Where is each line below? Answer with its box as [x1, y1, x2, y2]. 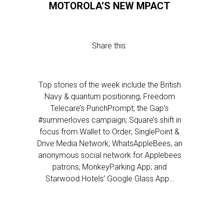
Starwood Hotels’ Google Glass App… [45, 174, 174, 183]
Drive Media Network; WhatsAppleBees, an [37, 139, 182, 148]
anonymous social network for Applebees [38, 151, 181, 160]
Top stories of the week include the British [38, 80, 181, 89]
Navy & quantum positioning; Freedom [44, 92, 175, 101]
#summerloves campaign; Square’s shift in [38, 115, 181, 125]
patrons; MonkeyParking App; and [52, 162, 167, 172]
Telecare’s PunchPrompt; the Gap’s [50, 104, 169, 113]
